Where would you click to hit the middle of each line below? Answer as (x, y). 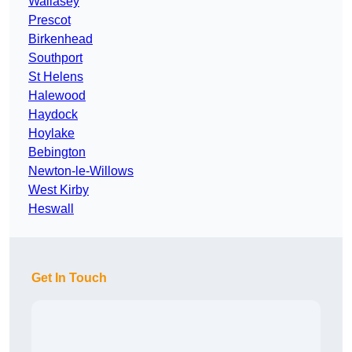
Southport (55, 58)
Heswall (51, 209)
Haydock (53, 115)
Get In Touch (69, 278)
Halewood (57, 96)
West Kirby (59, 190)
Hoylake (51, 134)
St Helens (56, 77)
